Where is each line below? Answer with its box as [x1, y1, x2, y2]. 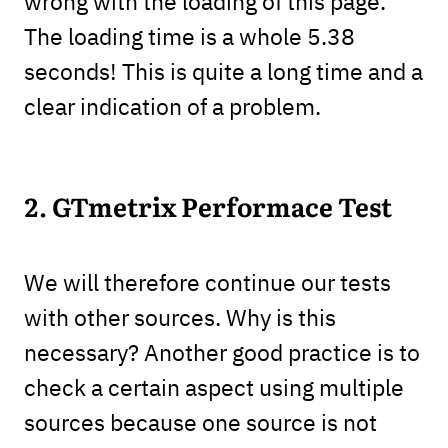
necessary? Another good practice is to [23, 336, 420, 368]
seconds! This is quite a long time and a [23, 54, 423, 86]
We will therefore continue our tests [23, 266, 391, 298]
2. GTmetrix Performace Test [23, 195, 392, 222]
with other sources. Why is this [23, 301, 336, 333]
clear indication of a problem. [23, 89, 321, 121]
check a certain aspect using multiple [23, 371, 404, 403]
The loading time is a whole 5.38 [23, 19, 355, 51]
